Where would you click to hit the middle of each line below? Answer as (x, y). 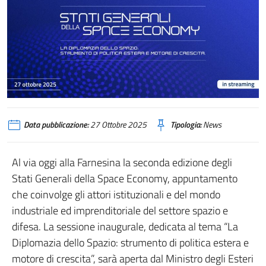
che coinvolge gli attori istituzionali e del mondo (116, 195)
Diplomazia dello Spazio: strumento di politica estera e (130, 243)
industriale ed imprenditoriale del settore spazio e (120, 211)
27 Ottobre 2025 (118, 125)
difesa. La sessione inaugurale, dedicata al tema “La (125, 227)
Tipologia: (186, 125)
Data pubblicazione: (56, 125)
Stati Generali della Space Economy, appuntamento (125, 179)
